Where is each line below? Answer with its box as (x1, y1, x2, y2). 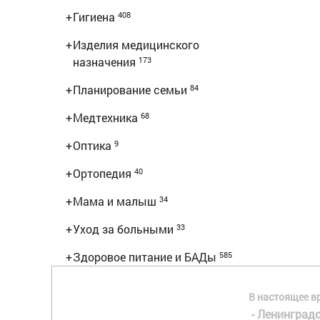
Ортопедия (73, 166, 134, 181)
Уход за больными (73, 221, 176, 236)
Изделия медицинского (73, 37, 199, 52)
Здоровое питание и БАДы (73, 249, 219, 264)
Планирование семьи (73, 82, 190, 97)
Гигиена (73, 9, 118, 24)
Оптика (73, 138, 114, 153)
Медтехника (73, 110, 141, 125)
